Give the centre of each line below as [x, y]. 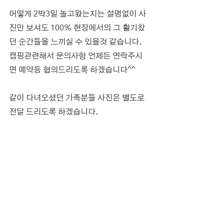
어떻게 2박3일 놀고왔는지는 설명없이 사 [77, 14]
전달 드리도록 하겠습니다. [54, 112]
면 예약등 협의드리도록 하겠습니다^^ [72, 70]
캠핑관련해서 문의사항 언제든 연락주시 [76, 56]
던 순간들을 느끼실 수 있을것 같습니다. [76, 42]
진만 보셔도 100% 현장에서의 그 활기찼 [77, 28]
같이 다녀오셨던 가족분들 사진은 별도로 [78, 98]
